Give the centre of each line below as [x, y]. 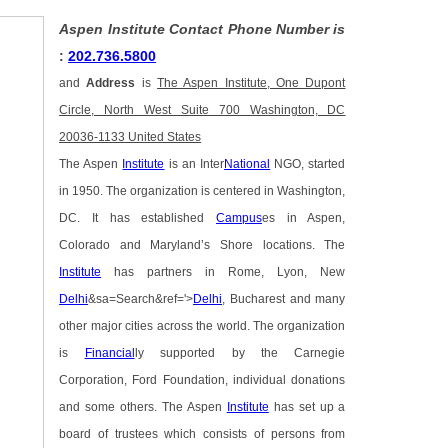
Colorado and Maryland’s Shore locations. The [202, 245]
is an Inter [194, 164]
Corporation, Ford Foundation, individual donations [202, 380]
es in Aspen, [304, 218]
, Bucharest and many [284, 299]
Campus [239, 218]
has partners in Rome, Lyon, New [223, 272]
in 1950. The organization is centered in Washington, [202, 191]
